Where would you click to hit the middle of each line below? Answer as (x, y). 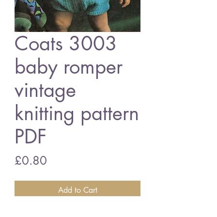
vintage (45, 90)
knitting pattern (77, 113)
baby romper (69, 67)
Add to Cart (77, 190)
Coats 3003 (66, 44)
